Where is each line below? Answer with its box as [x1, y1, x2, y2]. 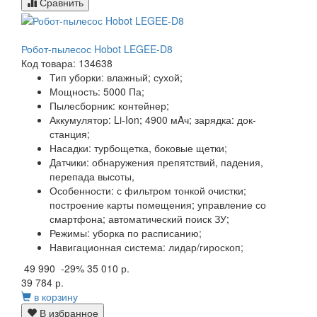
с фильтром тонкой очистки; [117, 183, 246, 197]
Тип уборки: [50, 69, 104, 84]
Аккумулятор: [50, 112, 111, 127]
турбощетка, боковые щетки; [94, 140, 227, 155]
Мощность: [50, 83, 100, 98]
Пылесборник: [50, 98, 115, 113]
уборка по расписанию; [93, 225, 202, 240]
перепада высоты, [50, 168, 134, 183]
